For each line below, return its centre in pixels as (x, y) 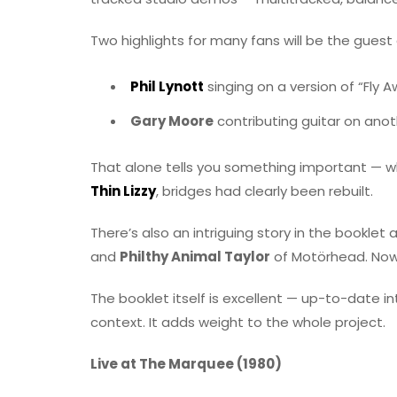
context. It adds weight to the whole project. (238, 322)
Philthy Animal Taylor (195, 256)
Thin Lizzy (123, 191)
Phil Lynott (167, 86)
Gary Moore (172, 121)
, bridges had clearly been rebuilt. (265, 191)
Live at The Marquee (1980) (186, 363)
